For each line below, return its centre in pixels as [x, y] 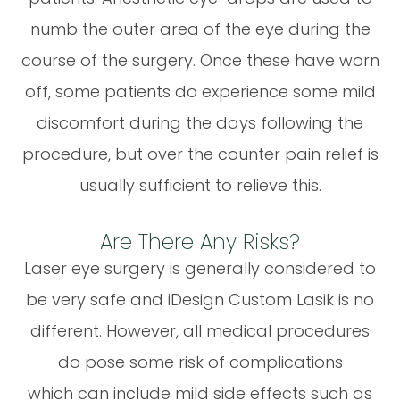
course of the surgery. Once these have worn [200, 60]
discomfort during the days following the [200, 122]
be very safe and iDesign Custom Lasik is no [200, 299]
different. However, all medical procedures [200, 330]
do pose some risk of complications [200, 362]
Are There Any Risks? [200, 242]
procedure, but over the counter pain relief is [200, 154]
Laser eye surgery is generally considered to [200, 268]
